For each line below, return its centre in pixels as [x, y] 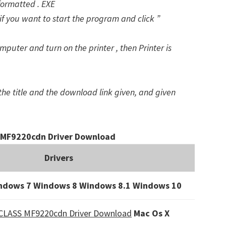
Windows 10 [157, 185]
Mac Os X [152, 213]
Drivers [59, 158]
